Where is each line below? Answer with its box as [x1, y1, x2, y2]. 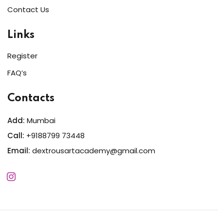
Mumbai [25, 115, 55, 126]
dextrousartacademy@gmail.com [32, 145, 155, 156]
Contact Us [7, 4, 49, 15]
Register [7, 50, 37, 61]
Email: [7, 145, 30, 156]
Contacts [7, 92, 54, 104]
